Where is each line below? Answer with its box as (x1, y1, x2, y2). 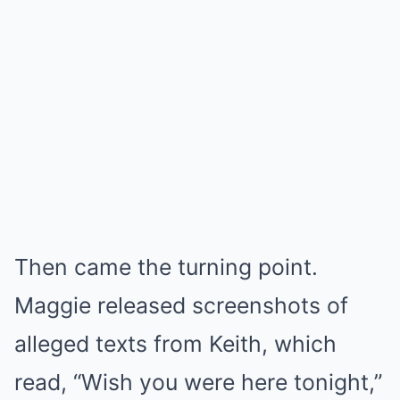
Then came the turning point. (14, 254, 318, 280)
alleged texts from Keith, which (14, 330, 337, 357)
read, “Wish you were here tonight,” (14, 369, 382, 396)
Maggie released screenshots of (14, 292, 348, 319)
